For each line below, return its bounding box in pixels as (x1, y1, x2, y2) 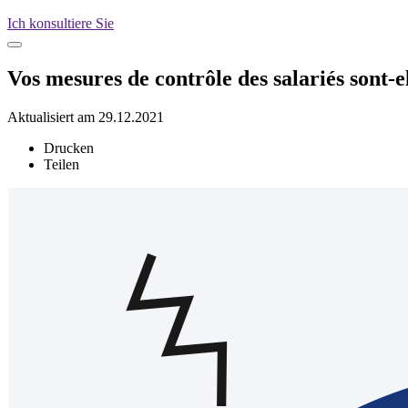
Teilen (44, 156, 79, 172)
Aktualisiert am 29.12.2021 (7, 108, 164, 125)
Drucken (44, 139, 94, 156)
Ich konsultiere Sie (7, 15, 114, 31)
